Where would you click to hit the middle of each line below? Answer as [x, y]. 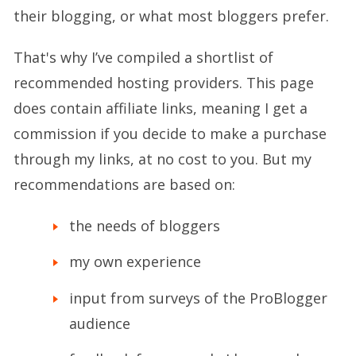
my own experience [135, 262]
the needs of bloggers [145, 225]
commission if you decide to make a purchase [170, 133]
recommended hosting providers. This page [164, 82]
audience [100, 323]
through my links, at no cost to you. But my [163, 159]
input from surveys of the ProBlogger [198, 298]
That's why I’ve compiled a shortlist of [143, 57]
